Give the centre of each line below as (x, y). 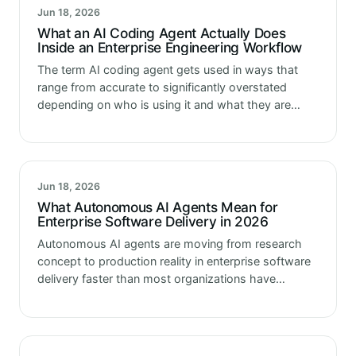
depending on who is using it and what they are (164, 104)
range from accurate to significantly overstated (162, 87)
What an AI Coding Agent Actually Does (162, 33)
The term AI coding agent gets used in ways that (168, 69)
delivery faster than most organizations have (157, 279)
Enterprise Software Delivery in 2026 (153, 222)
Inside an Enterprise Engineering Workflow (170, 47)
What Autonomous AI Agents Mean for (158, 207)
